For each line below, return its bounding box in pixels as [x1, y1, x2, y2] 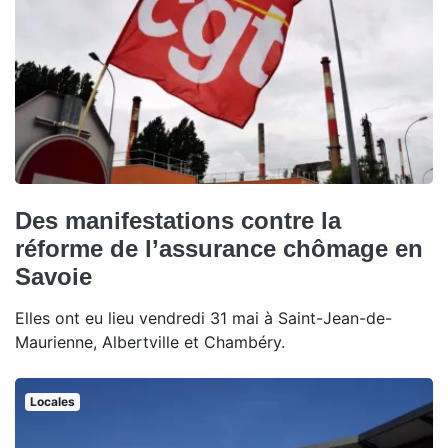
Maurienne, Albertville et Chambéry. [15, 332, 285, 353]
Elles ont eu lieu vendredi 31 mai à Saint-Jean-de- [15, 308, 392, 329]
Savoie [15, 263, 92, 291]
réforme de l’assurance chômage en [15, 235, 423, 263]
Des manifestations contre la [15, 207, 341, 235]
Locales [29, 394, 75, 410]
